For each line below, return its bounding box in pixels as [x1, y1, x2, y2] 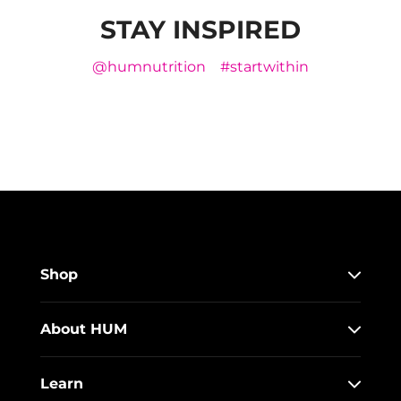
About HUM [40, 320, 127, 337]
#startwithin [220, 57, 309, 75]
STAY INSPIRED [100, 13, 301, 45]
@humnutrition [92, 57, 206, 75]
